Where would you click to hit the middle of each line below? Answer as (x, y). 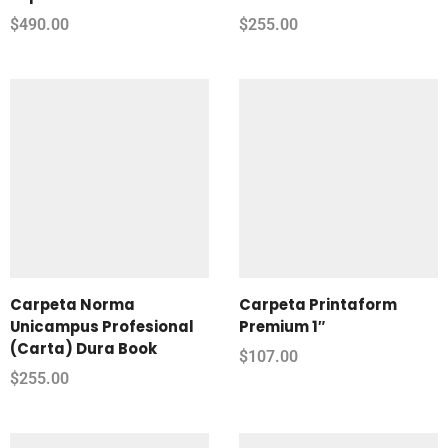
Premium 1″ (282, 326)
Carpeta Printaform (318, 304)
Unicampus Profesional (102, 326)
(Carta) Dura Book (83, 348)
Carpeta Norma (72, 304)
